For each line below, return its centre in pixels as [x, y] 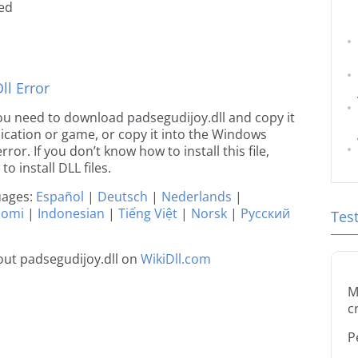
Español [60, 197]
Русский [265, 213]
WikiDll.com [176, 259]
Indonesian [71, 213]
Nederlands [197, 197]
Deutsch [123, 197]
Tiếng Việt [148, 213]
